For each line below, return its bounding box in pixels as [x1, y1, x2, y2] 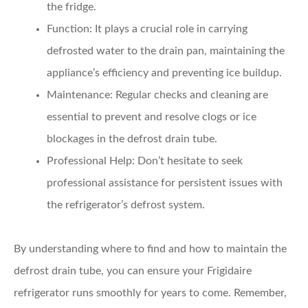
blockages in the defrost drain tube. [47, 133, 217, 144]
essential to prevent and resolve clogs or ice [47, 111, 256, 122]
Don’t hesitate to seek [135, 155, 243, 166]
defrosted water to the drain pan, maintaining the [47, 45, 285, 56]
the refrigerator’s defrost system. [47, 199, 205, 210]
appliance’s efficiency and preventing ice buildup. [47, 67, 282, 78]
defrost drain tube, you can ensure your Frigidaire [14, 265, 252, 276]
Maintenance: [47, 89, 113, 100]
